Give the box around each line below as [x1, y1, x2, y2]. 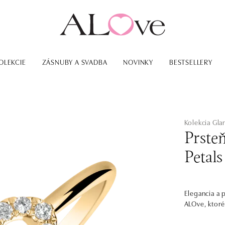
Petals [184, 150, 222, 166]
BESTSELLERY [169, 57, 212, 67]
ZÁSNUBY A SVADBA [42, 57, 107, 67]
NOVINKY [123, 57, 154, 67]
